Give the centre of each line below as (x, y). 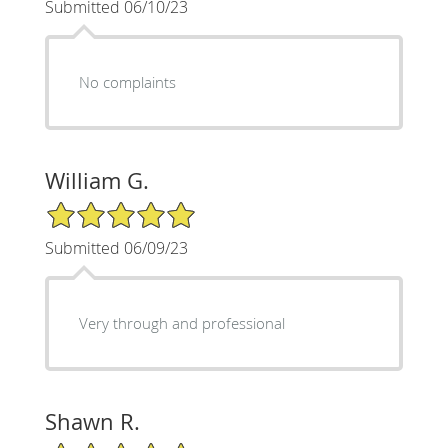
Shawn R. (92, 421)
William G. (96, 180)
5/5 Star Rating (94, 208)
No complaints (127, 81)
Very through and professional (181, 322)
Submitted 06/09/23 (116, 247)
